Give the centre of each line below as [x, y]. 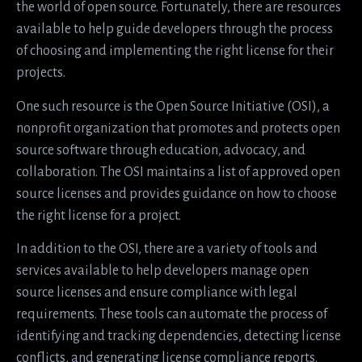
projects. [41, 73]
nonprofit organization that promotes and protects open [178, 128]
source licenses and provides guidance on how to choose [177, 194]
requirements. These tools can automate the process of [172, 314]
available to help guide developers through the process [175, 29]
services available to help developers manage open [162, 271]
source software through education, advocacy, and [161, 150]
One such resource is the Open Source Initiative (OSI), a [173, 106]
